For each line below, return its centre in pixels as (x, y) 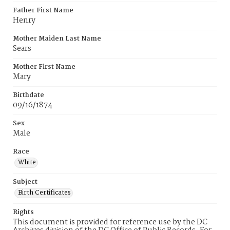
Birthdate (28, 95)
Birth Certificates (44, 193)
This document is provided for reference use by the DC (110, 222)
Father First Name (43, 11)
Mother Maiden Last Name (57, 39)
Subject (25, 182)
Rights (23, 212)
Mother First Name (44, 67)
